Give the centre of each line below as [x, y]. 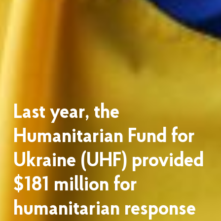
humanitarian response [104, 209]
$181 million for [75, 185]
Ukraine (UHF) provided [108, 161]
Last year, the [66, 113]
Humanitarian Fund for [104, 137]
